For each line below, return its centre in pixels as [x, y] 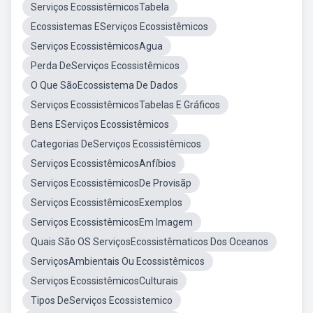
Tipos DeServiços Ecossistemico [102, 300]
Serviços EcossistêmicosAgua [97, 46]
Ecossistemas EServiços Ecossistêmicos [119, 27]
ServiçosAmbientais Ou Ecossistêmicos [118, 261]
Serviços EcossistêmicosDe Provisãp [111, 183]
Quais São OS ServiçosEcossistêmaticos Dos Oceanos [150, 242]
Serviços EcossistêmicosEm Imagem [112, 222]
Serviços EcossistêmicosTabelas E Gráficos [125, 105]
